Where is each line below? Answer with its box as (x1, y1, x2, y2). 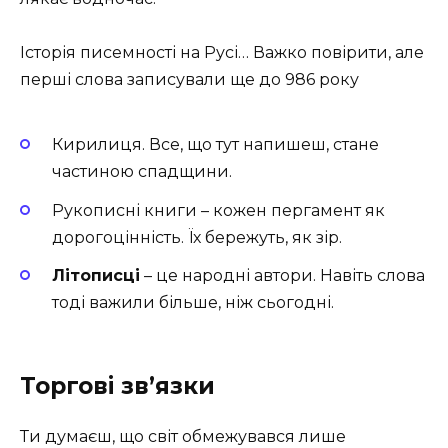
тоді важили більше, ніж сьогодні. (52, 292, 334, 312)
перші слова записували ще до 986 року (20, 69, 359, 89)
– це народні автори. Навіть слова (140, 265, 425, 285)
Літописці (52, 265, 140, 285)
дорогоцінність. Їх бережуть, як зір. (52, 227, 342, 247)
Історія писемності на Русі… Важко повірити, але (20, 42, 424, 62)
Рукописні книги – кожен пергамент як (52, 200, 385, 220)
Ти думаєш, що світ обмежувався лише (20, 426, 346, 446)
